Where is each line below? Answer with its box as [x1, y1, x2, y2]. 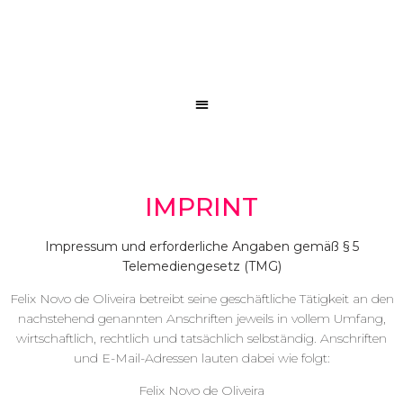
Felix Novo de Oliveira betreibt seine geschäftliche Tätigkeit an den [9, 290, 394, 307]
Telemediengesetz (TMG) [121, 257, 282, 274]
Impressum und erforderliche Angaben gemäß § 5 [44, 237, 359, 255]
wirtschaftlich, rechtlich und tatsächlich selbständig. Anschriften [16, 329, 387, 346]
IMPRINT [145, 191, 258, 222]
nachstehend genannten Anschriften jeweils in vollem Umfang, [17, 309, 386, 327]
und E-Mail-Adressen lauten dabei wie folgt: [73, 349, 330, 366]
